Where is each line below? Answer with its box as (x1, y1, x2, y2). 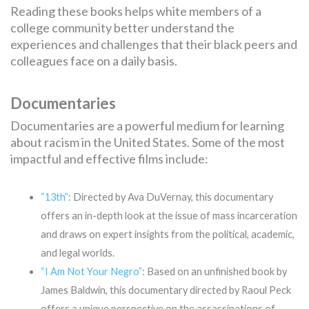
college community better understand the (10, 19, 235, 35)
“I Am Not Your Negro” (40, 265, 142, 277)
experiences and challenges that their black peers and (10, 36, 297, 52)
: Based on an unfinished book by (141, 265, 287, 277)
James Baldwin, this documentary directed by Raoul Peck (40, 283, 291, 296)
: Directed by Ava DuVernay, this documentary (68, 190, 273, 203)
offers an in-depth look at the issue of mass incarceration (40, 209, 297, 221)
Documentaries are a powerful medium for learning (10, 117, 284, 133)
